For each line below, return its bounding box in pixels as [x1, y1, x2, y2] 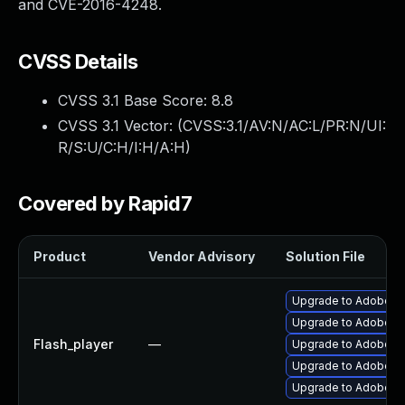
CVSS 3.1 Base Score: [58, 91, 212, 109]
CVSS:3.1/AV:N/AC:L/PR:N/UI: [183, 117, 386, 135]
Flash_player [33, 336, 113, 352]
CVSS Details [18, 50, 138, 73]
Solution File [286, 249, 365, 264]
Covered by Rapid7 [18, 192, 193, 215]
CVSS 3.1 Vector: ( [58, 117, 183, 135]
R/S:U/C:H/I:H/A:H [58, 138, 185, 156]
